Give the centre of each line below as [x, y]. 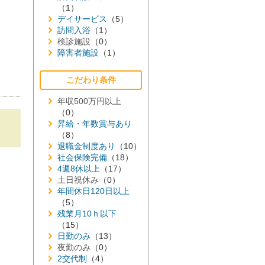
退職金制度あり [86, 146]
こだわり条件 [91, 80]
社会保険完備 [82, 157]
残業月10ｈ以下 [87, 214]
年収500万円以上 [89, 101]
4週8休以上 [79, 169]
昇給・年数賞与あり [95, 124]
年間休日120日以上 [93, 191]
